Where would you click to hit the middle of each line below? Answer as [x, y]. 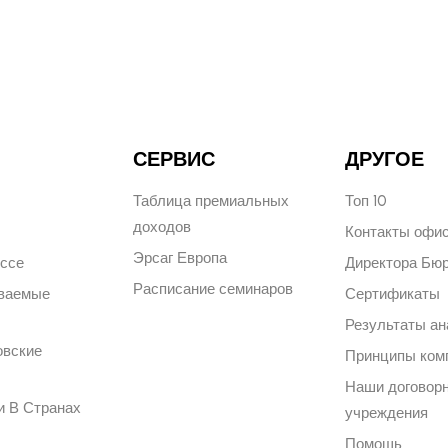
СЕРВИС [173, 159]
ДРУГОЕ [385, 159]
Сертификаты [393, 294]
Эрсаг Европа [179, 258]
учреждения [387, 413]
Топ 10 [366, 201]
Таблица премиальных [210, 201]
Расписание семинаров [212, 289]
